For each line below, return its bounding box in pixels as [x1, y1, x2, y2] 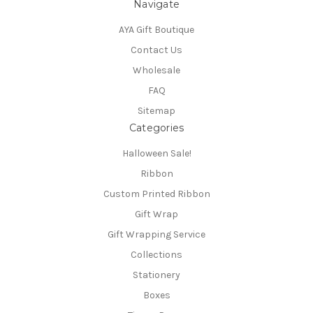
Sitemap [138, 105, 175, 117]
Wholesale [133, 64, 180, 77]
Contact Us [131, 44, 182, 57]
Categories [129, 122, 184, 135]
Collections [131, 248, 182, 261]
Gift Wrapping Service [108, 228, 205, 240]
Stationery [133, 268, 180, 281]
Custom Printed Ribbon [103, 188, 210, 201]
